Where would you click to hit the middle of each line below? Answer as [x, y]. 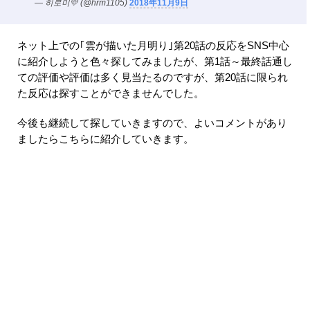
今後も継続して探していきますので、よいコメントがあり [152, 124]
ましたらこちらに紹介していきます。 [106, 139]
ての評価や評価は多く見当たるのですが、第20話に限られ [153, 78]
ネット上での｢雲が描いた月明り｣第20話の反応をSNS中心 [153, 46]
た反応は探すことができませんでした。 [111, 94]
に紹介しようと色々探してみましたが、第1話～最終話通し [155, 62]
